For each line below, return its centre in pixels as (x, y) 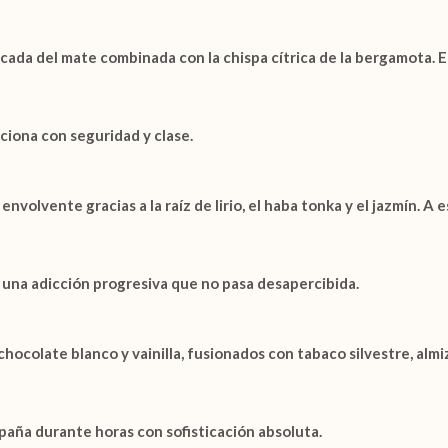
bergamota (393, 57)
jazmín (394, 205)
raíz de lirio (203, 205)
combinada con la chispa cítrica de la (226, 57)
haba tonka (303, 205)
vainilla (156, 353)
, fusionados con (239, 353)
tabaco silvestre (353, 353)
